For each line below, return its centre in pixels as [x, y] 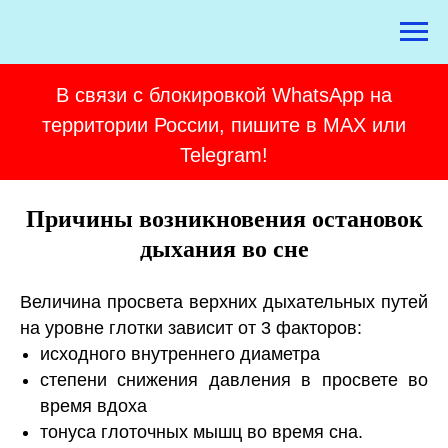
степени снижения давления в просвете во [234, 380]
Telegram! [224, 155]
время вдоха [93, 406]
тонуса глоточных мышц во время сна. [201, 432]
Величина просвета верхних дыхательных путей [224, 302]
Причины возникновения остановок [224, 217]
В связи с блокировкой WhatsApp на [224, 95]
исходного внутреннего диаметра [180, 354]
